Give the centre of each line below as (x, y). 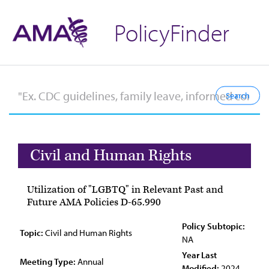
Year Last (199, 255)
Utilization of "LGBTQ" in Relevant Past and (125, 190)
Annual (90, 261)
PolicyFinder (172, 32)
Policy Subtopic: (213, 226)
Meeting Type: (48, 261)
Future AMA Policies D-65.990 (94, 202)
